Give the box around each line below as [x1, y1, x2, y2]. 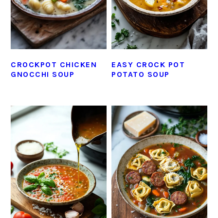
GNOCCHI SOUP [11, 70, 75, 79]
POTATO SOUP [111, 70, 170, 79]
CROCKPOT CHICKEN [11, 60, 97, 70]
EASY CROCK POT [111, 60, 185, 70]
